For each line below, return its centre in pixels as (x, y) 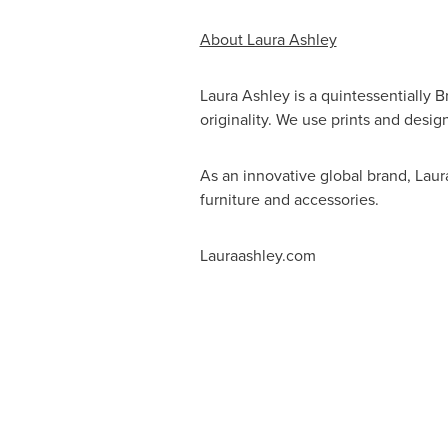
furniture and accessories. (289, 199)
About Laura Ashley (268, 39)
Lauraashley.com (257, 255)
